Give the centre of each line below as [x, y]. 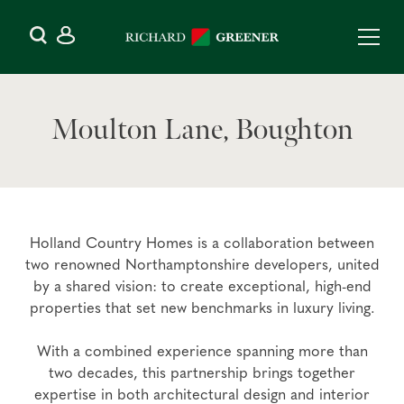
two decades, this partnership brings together [202, 374]
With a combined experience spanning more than [202, 352]
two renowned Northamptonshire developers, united [202, 266]
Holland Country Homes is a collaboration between [202, 244]
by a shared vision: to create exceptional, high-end [202, 287]
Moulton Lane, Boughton [202, 130]
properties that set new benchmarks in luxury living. [202, 309]
